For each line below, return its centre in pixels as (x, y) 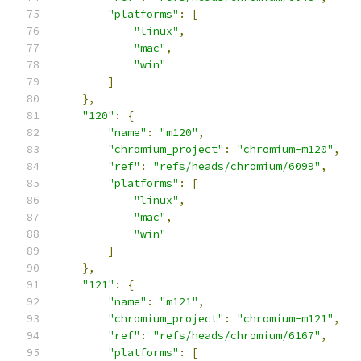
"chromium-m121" (285, 319)
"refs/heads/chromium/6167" (237, 336)
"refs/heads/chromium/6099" (237, 166)
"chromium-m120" (285, 149)
